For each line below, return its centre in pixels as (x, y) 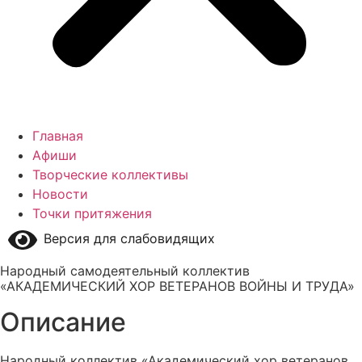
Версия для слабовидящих (126, 239)
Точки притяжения (92, 213)
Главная (58, 136)
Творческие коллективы (110, 175)
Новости (60, 194)
